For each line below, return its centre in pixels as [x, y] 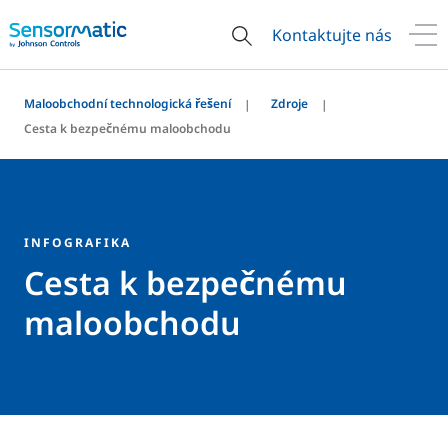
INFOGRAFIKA [77, 242]
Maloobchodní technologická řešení [127, 103]
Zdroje [289, 103]
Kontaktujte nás [332, 34]
